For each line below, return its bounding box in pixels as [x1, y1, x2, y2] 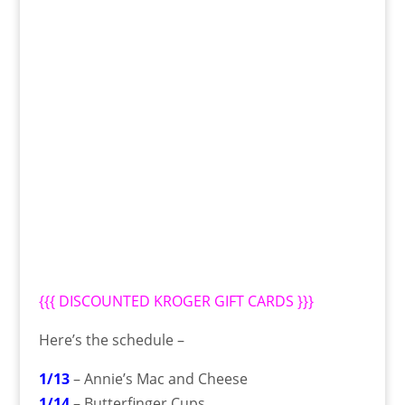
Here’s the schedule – [38, 329, 184, 350]
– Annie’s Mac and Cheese [69, 368, 248, 389]
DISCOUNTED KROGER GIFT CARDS [58, 290, 294, 311]
